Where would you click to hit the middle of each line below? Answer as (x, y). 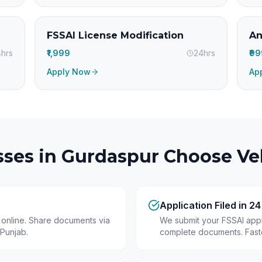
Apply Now (68, 72)
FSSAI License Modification (115, 35)
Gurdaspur (110, 156)
